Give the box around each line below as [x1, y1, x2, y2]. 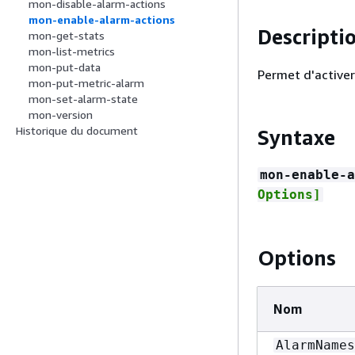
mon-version [29, 108, 93, 122]
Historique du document [16, 124, 138, 138]
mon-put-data [29, 60, 101, 74]
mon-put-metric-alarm [29, 76, 144, 90]
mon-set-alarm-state [29, 92, 138, 106]
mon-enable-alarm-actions [29, 13, 175, 27]
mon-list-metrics [29, 44, 115, 59]
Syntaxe [258, 124, 335, 150]
